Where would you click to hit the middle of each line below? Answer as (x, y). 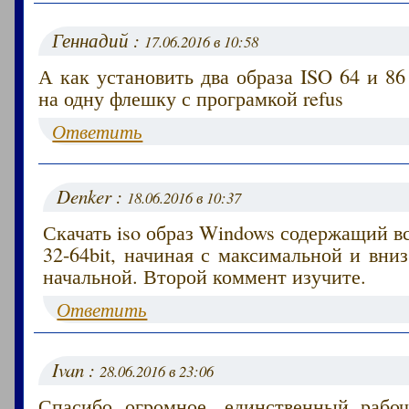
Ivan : (76, 369)
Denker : (92, 196)
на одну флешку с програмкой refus (191, 97)
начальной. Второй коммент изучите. (205, 275)
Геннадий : (99, 40)
